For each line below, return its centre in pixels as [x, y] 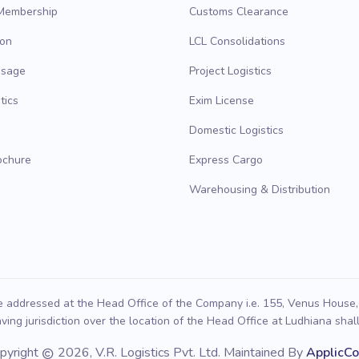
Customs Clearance [239, 12]
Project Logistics [230, 71]
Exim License [222, 101]
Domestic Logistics [236, 130]
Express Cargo [226, 160]
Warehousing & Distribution [260, 190]
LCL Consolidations [237, 41]
